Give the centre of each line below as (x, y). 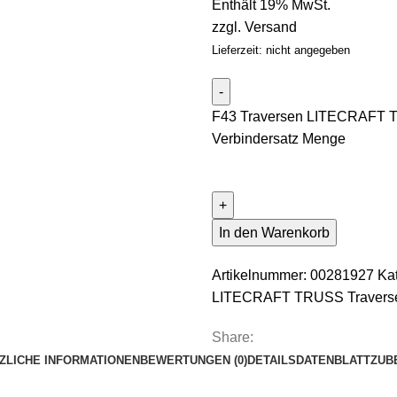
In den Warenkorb (274, 232)
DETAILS (271, 360)
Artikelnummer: (261, 275)
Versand (271, 27)
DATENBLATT (333, 360)
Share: (233, 337)
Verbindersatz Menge (279, 138)
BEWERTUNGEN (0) (193, 360)
